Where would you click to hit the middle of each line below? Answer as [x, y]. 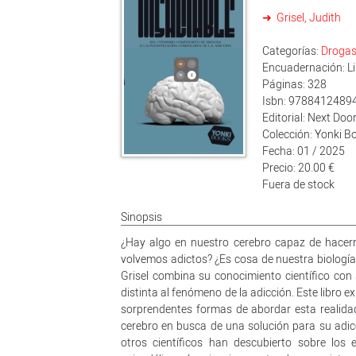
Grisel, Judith [308, 17]
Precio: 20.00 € [298, 167]
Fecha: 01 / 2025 [304, 151]
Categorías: [292, 50]
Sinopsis [141, 217]
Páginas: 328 [294, 84]
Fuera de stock [298, 184]
